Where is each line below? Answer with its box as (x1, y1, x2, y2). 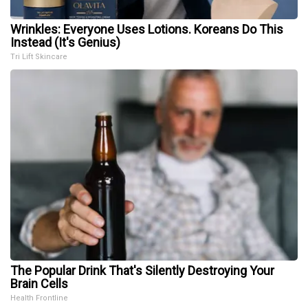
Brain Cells (10, 276, 68, 291)
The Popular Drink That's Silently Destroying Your (10, 263, 274, 278)
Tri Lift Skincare (10, 52, 67, 62)
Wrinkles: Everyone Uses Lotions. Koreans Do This (10, 22, 283, 37)
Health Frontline (10, 294, 68, 303)
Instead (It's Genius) (10, 35, 120, 50)
